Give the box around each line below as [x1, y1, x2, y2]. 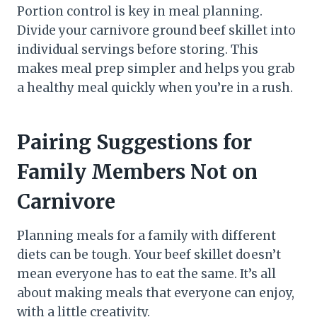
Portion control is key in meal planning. [17, 3, 263, 19]
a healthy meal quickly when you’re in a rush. [17, 79, 293, 96]
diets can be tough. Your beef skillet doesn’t [17, 246, 281, 263]
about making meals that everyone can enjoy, [17, 284, 294, 301]
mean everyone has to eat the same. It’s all [17, 265, 276, 282]
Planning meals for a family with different [17, 227, 276, 243]
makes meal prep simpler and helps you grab [17, 60, 295, 76]
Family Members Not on [17, 158, 258, 185]
